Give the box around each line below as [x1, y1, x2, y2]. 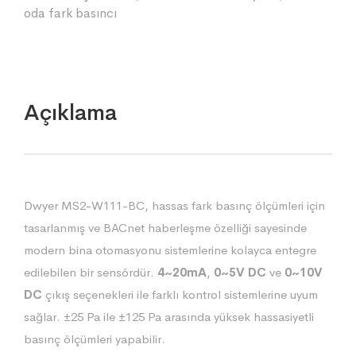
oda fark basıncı [24, 4, 117, 21]
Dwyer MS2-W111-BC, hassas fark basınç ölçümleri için [24, 197, 325, 213]
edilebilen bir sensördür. [24, 264, 157, 280]
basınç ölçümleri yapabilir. [24, 331, 165, 346]
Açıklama [24, 98, 117, 126]
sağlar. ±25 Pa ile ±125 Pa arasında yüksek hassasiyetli [24, 308, 314, 324]
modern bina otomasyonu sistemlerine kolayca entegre [24, 242, 316, 257]
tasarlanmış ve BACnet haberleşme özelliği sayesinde [24, 219, 307, 235]
